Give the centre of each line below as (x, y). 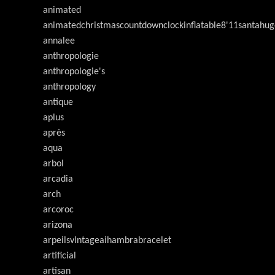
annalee (59, 41)
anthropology (69, 87)
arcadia (58, 179)
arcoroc (58, 210)
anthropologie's (74, 72)
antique (58, 103)
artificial (60, 256)
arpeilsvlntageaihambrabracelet (107, 241)
